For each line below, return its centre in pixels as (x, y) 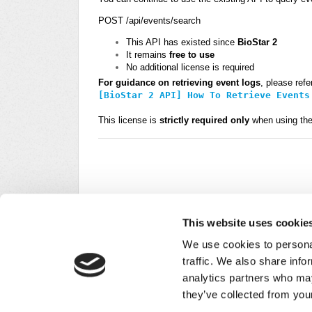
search (187, 20)
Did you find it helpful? (145, 283)
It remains (148, 54)
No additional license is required (190, 67)
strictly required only (204, 120)
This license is (129, 120)
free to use (192, 54)
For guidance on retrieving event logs (179, 82)
